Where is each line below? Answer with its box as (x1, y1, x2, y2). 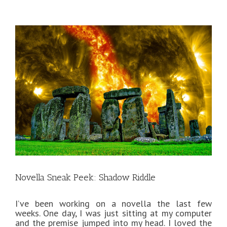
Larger (15, 33, 40, 45)
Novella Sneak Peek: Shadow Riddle (15, 172, 156, 183)
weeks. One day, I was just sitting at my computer (15, 207, 212, 219)
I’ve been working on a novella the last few (15, 198, 212, 210)
